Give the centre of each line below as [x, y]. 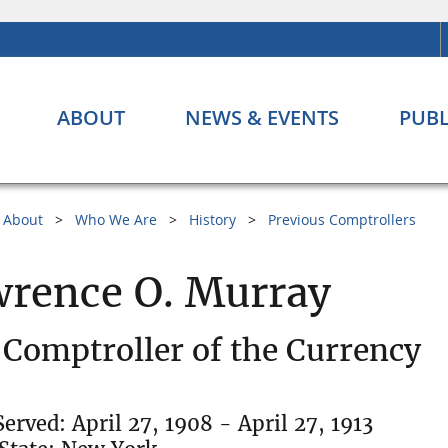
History [212, 220]
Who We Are [116, 220]
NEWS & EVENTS [262, 118]
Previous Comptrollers [342, 220]
